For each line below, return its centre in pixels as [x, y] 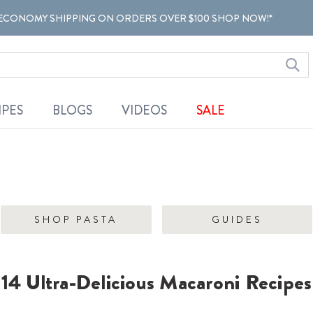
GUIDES [237, 219]
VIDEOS [144, 111]
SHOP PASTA [76, 219]
